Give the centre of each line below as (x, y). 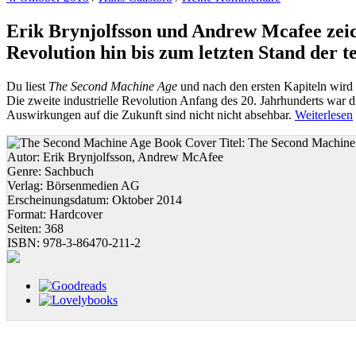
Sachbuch (69, 171)
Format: (28, 214)
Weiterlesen (324, 114)
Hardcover (76, 214)
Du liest (27, 86)
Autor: (25, 157)
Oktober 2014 (147, 199)
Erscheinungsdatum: (60, 199)
